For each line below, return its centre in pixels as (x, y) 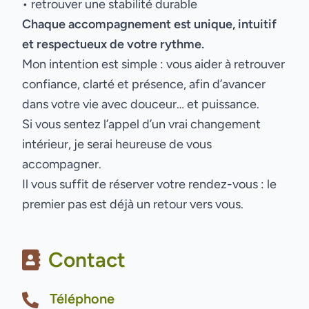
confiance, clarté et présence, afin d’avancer (144, 84)
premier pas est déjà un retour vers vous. (133, 204)
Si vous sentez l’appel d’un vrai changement (141, 124)
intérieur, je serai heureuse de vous (117, 144)
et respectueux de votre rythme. (113, 44)
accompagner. (62, 164)
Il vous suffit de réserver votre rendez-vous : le (149, 184)
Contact (87, 260)
